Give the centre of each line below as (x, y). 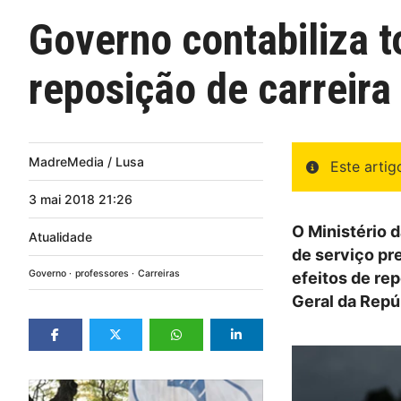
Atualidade (60, 236)
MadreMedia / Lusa (86, 161)
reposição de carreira (210, 89)
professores (102, 273)
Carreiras (159, 273)
